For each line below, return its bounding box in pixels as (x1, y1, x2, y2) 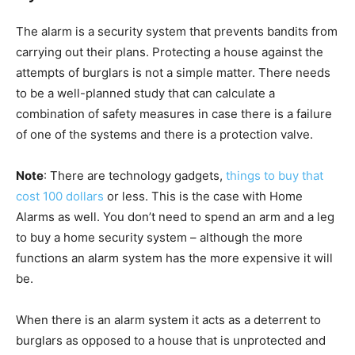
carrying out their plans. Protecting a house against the (16, 44, 323, 60)
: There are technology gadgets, (44, 168, 226, 184)
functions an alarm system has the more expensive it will (16, 250, 333, 266)
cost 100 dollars (16, 189, 104, 204)
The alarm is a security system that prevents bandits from (16, 24, 338, 40)
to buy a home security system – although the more (16, 230, 303, 246)
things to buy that (226, 168, 323, 184)
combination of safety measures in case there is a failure (16, 106, 332, 122)
